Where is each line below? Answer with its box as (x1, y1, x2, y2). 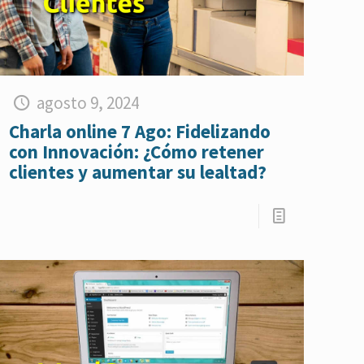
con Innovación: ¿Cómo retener (9, 139, 265, 163)
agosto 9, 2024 (36, 91, 139, 114)
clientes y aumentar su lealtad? (9, 159, 267, 184)
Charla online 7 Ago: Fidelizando (9, 119, 271, 143)
